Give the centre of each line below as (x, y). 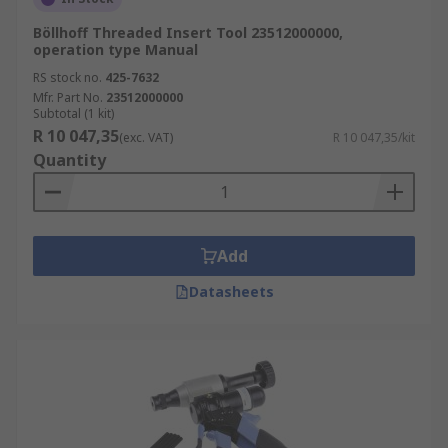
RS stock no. (67, 77)
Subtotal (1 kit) (73, 113)
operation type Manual (115, 49)
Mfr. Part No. (68, 97)
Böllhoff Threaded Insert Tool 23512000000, (188, 32)
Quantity (69, 160)
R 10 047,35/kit (374, 137)
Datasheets (231, 291)
